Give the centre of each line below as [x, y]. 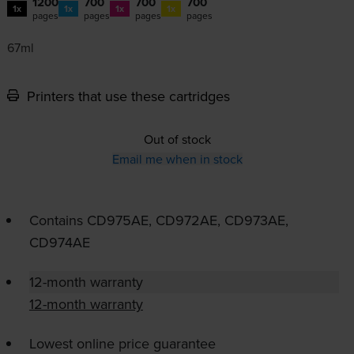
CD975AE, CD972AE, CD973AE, [187, 220]
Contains [58, 220]
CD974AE [59, 242]
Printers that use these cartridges [126, 96]
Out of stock [177, 139]
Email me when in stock [177, 158]
